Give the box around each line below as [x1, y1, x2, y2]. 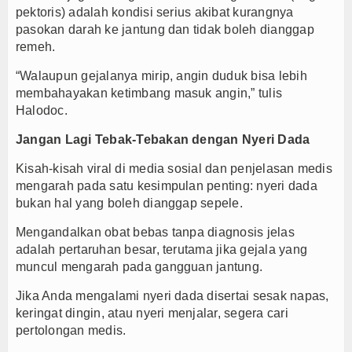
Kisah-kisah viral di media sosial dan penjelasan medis [16, 162, 332, 175]
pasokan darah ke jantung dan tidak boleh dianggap [16, 23, 314, 36]
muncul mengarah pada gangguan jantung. [16, 260, 263, 273]
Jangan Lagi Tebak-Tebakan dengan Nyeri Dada [16, 133, 310, 146]
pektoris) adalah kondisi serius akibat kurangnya [16, 5, 294, 19]
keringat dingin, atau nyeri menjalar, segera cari [16, 306, 288, 320]
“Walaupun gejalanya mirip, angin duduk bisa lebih [16, 69, 307, 82]
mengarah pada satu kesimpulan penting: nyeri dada [16, 179, 317, 192]
